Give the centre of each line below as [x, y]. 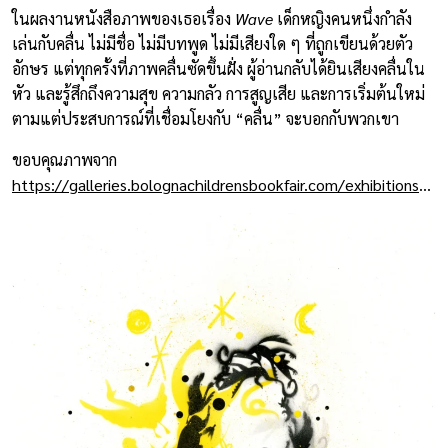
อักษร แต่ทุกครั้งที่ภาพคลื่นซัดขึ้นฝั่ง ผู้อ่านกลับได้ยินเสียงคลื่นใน [218, 68]
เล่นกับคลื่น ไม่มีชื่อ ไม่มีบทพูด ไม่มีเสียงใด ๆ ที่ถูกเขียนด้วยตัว [212, 43]
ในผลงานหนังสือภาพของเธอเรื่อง [123, 18]
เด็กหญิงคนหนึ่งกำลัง [342, 18]
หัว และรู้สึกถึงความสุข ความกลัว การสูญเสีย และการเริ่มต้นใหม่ [218, 93]
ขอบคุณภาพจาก [64, 159]
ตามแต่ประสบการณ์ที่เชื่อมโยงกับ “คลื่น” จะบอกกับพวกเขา [205, 118]
